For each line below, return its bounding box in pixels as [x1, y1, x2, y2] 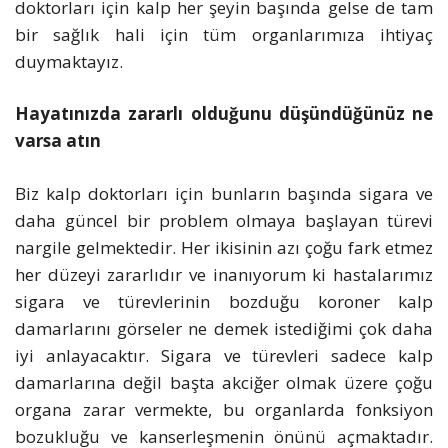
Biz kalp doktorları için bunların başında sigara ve [15, 181, 433, 205]
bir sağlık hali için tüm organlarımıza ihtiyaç [15, 22, 433, 46]
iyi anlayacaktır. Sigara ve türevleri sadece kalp [15, 343, 433, 367]
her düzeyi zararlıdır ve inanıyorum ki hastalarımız [15, 262, 433, 286]
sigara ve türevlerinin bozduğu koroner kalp [15, 289, 433, 313]
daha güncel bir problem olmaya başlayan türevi [15, 208, 433, 232]
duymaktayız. [15, 49, 123, 73]
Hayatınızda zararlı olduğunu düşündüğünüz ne [15, 102, 433, 126]
